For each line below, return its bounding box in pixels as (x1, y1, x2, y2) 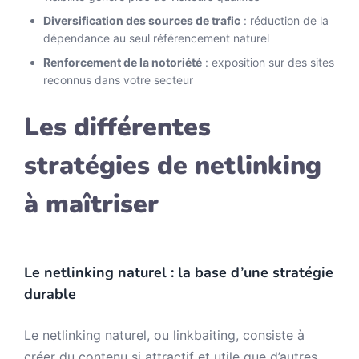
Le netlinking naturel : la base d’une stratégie (24, 263, 333, 282)
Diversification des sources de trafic (43, 14, 240, 27)
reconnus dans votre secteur (43, 73, 193, 87)
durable (24, 284, 76, 304)
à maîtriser (24, 187, 159, 221)
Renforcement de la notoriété (43, 55, 202, 69)
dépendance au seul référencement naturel (43, 31, 269, 45)
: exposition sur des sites (202, 55, 334, 69)
